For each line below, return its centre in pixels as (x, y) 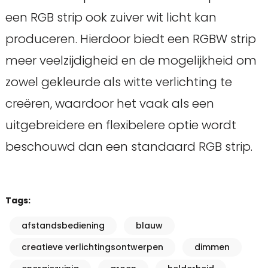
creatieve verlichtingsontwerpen (92, 247)
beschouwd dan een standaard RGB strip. (129, 147)
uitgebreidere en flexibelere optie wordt (121, 125)
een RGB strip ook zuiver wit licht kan (111, 18)
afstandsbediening (63, 226)
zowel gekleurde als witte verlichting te (118, 82)
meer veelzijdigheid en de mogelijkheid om (131, 61)
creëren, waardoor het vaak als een (109, 104)
